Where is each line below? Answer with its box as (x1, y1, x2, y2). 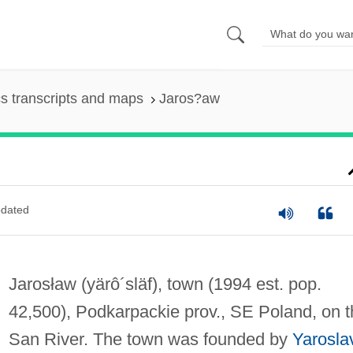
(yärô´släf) (80, 273, 158, 294)
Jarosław (8, 273, 81, 294)
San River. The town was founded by (8, 329, 292, 349)
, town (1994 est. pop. (157, 273, 321, 294)
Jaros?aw (158, 91, 220, 107)
